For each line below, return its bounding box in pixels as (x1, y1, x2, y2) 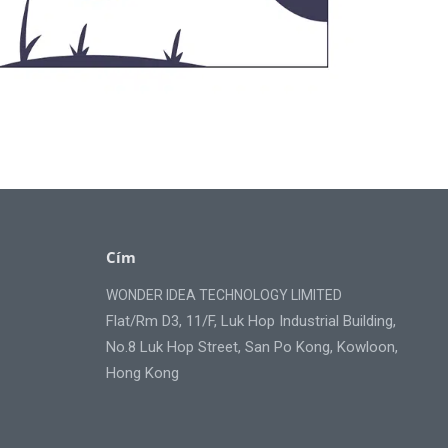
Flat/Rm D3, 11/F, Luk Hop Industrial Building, (106, 312, 396, 331)
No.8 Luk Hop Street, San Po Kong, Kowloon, (106, 338, 398, 357)
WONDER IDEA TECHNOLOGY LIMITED (106, 287, 342, 304)
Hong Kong (106, 364, 179, 383)
